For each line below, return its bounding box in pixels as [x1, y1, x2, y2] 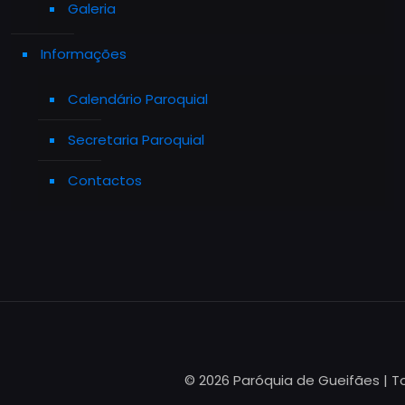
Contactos [68, 171, 142, 190]
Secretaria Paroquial [68, 130, 204, 149]
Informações [41, 44, 127, 63]
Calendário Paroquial [68, 89, 208, 108]
